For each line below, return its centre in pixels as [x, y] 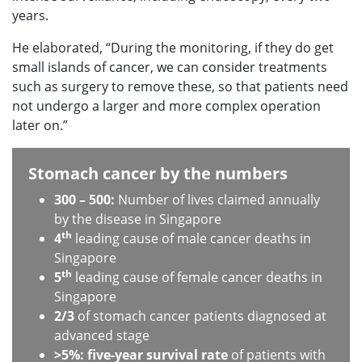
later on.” [40, 125]
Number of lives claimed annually [219, 199]
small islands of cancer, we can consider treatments [170, 67]
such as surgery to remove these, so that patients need [180, 86]
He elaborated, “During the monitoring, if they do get [173, 47]
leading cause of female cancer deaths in [197, 277]
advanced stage [102, 335]
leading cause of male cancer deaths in [192, 238]
